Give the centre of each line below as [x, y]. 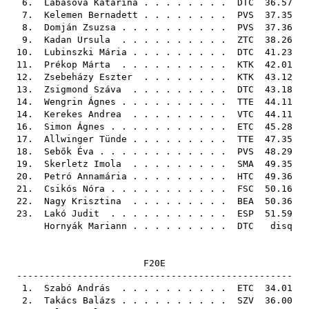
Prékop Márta [77, 64]
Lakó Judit [72, 213]
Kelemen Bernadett [91, 15]
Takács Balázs [80, 300]
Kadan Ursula [77, 40]
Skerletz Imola [83, 164]
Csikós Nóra [74, 189]
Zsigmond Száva [83, 89]
